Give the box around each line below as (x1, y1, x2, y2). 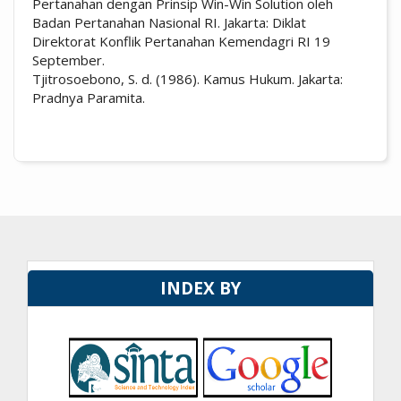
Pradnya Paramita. (32, 88, 145, 107)
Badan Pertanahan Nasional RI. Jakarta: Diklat (32, 13, 306, 31)
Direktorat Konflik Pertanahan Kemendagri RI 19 (32, 31, 330, 50)
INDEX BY (160, 277, 241, 301)
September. (32, 50, 105, 69)
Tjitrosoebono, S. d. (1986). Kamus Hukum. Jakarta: (32, 69, 343, 88)
